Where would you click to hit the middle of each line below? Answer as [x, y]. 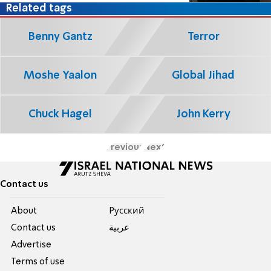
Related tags [39, 9]
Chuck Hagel [60, 114]
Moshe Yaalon [60, 75]
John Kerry [203, 114]
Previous [124, 147]
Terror [203, 37]
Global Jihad [203, 75]
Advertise [31, 245]
